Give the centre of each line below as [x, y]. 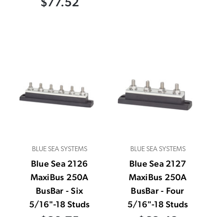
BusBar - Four [158, 190]
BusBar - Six [59, 190]
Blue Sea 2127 [158, 163]
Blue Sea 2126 [59, 163]
